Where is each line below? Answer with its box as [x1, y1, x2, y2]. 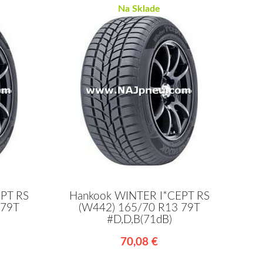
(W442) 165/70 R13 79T [78, 203, 200, 214]
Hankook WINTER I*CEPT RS [69, 191, 210, 203]
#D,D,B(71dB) [106, 214, 172, 226]
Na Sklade [118, 4, 161, 14]
